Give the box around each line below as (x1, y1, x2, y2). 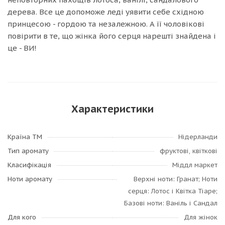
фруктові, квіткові (160, 147, 217, 155)
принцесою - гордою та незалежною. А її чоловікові (8, 19, 204, 29)
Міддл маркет (172, 161, 217, 169)
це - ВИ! (8, 43, 37, 53)
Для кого (8, 213, 36, 221)
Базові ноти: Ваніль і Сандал (124, 199, 217, 207)
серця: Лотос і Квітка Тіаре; (128, 187, 217, 195)
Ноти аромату (8, 175, 52, 183)
